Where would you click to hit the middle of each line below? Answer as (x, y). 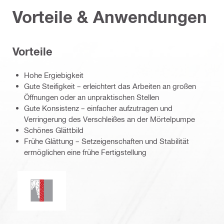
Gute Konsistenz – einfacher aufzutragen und (98, 108)
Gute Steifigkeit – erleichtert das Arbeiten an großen (110, 86)
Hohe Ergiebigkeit (54, 75)
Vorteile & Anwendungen (110, 16)
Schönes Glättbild (54, 130)
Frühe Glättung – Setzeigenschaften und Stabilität (106, 141)
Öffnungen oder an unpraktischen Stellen (91, 97)
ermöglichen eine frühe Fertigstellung (85, 152)
